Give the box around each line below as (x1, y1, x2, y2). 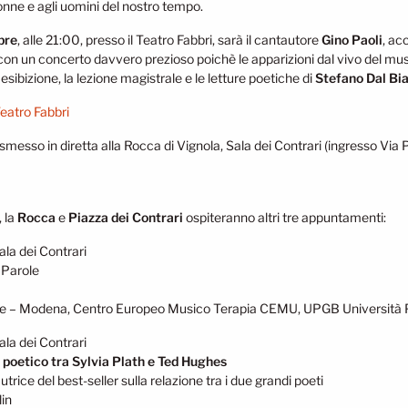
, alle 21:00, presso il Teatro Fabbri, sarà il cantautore (17, 32, 321, 48)
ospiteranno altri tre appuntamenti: (183, 209, 386, 226)
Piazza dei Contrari (68, 209, 183, 226)
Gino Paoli (321, 32, 382, 48)
